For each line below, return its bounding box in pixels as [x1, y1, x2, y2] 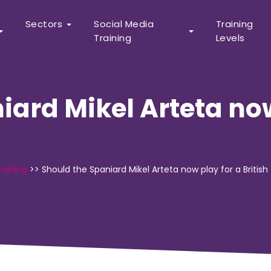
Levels [215, 31, 245, 44]
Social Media [94, 18, 154, 30]
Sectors [25, 18, 63, 30]
